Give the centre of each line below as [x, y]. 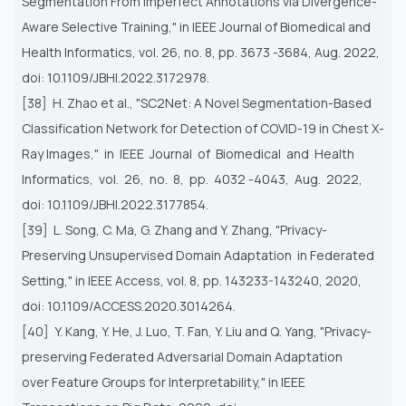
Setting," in [55, 280]
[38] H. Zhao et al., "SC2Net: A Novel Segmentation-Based [197, 102]
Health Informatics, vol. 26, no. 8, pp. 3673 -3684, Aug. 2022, [201, 52]
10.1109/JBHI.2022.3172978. [128, 77]
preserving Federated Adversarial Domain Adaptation [182, 356]
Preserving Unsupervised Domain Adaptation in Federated [198, 255]
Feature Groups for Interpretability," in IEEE [179, 382]
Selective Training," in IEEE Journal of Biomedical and [216, 26]
